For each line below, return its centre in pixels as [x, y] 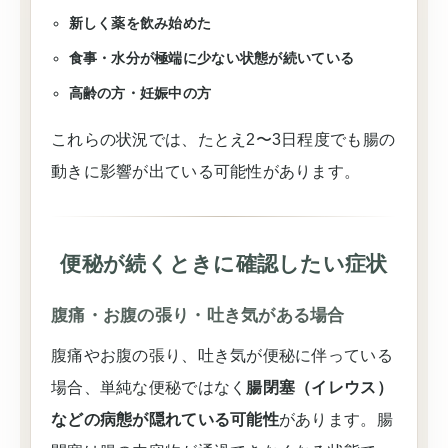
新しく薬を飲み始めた [140, 23]
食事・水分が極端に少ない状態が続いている [211, 58]
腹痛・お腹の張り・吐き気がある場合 [198, 315]
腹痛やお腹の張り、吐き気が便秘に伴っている [222, 355]
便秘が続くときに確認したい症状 [224, 263]
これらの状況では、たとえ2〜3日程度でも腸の [223, 139]
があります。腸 [335, 419]
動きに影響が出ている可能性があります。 [206, 171]
